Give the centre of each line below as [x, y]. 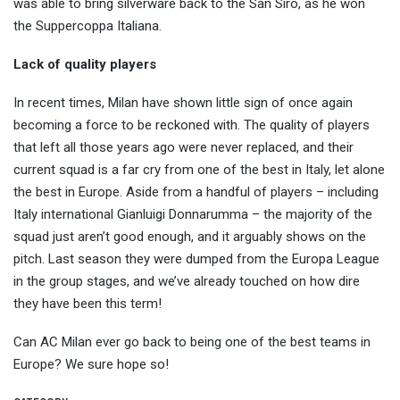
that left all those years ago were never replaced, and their [183, 147]
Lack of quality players [85, 64]
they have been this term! [87, 303]
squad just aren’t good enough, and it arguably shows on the [190, 236]
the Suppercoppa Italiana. [87, 25]
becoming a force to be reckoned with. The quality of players [192, 125]
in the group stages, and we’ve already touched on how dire [187, 281]
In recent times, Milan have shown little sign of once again [183, 102]
